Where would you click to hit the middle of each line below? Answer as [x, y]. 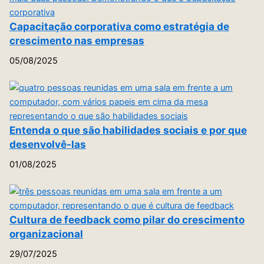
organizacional [46, 233]
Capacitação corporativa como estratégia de [119, 27]
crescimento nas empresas [77, 41]
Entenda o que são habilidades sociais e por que [128, 130]
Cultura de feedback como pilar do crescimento [127, 219]
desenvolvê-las [47, 144]
